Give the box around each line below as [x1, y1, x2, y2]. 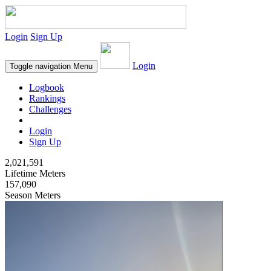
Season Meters [5, 190, 60, 200]
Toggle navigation [10, 62, 71, 71]
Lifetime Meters [5, 168, 65, 178]
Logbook [29, 82, 64, 93]
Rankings [29, 93, 65, 103]
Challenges [29, 104, 71, 114]
